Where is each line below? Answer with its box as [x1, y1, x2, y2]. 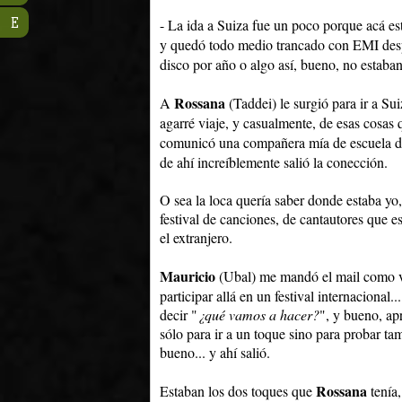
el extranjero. [160, 228, 232, 248]
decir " [160, 305, 197, 325]
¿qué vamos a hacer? [197, 305, 319, 325]
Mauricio [160, 266, 215, 287]
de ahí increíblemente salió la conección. [160, 153, 388, 172]
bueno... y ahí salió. [160, 343, 270, 363]
